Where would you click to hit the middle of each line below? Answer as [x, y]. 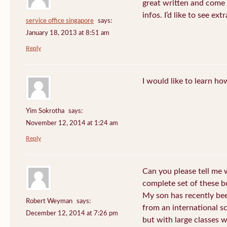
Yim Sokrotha [45, 111]
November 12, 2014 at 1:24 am [72, 124]
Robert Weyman [49, 202]
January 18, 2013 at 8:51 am [68, 33]
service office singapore [60, 21]
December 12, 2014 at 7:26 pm [72, 214]
